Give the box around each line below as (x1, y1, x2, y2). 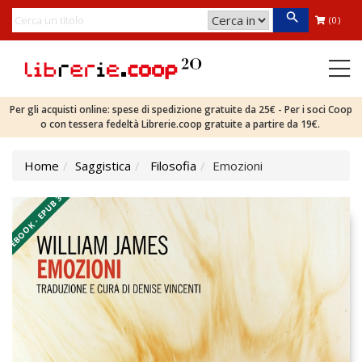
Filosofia (150, 158, 196, 174)
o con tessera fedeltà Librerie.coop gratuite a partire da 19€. (40, 117, 322, 131)
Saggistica (75, 158, 131, 174)
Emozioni (213, 158, 263, 174)
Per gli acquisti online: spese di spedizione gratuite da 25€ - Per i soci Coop (10, 103, 352, 116)
